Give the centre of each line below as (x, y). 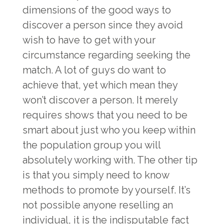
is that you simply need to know (96, 175)
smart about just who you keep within (109, 130)
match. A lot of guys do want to (94, 70)
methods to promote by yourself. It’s (106, 190)
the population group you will (91, 145)
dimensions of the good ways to (97, 10)
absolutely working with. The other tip (110, 160)
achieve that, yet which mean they (100, 85)
